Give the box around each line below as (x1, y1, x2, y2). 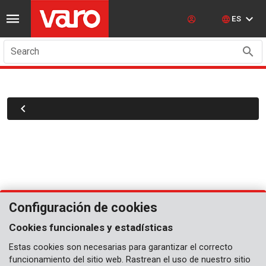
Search (11, 46, 39, 57)
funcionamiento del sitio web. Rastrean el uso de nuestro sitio (9, 255, 251, 265)
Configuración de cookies (9, 200, 157, 215)
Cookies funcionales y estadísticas (9, 221, 173, 233)
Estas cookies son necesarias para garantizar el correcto (9, 242, 233, 252)
